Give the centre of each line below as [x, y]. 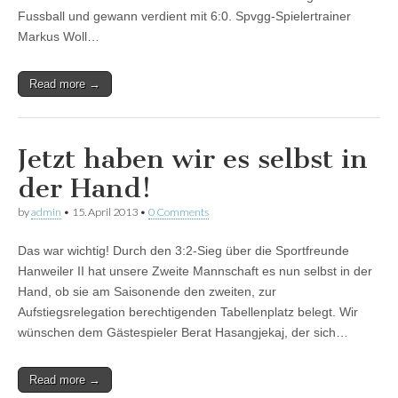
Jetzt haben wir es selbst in [193, 159]
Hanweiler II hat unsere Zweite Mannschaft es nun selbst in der [195, 271]
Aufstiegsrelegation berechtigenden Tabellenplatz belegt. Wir [188, 312]
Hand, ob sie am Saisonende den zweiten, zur [147, 292]
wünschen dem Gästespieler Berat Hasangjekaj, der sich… [183, 333]
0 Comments [179, 212]
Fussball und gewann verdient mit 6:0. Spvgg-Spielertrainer [184, 16]
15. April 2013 [105, 212]
